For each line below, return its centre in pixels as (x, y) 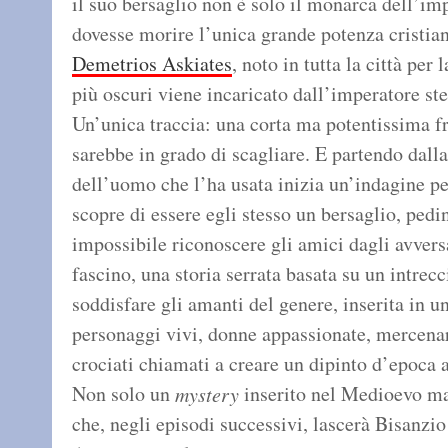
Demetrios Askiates (152, 64)
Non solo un (123, 394)
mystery (207, 394)
